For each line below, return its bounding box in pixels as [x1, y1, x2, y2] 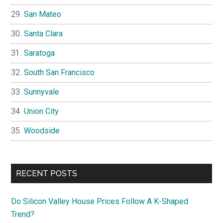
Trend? [11, 210, 35, 220]
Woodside [24, 126, 60, 136]
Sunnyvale [24, 87, 60, 97]
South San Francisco [24, 68, 95, 78]
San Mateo [24, 9, 62, 19]
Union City [24, 107, 59, 116]
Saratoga [24, 48, 55, 58]
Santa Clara [24, 29, 63, 39]
